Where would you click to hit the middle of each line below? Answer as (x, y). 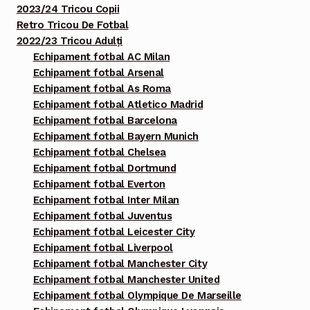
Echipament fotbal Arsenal (98, 73)
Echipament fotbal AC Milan (101, 57)
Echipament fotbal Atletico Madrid (118, 105)
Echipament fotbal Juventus (102, 216)
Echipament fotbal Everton (99, 184)
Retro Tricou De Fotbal (72, 25)
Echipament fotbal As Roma (102, 89)
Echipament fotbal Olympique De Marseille (137, 296)
